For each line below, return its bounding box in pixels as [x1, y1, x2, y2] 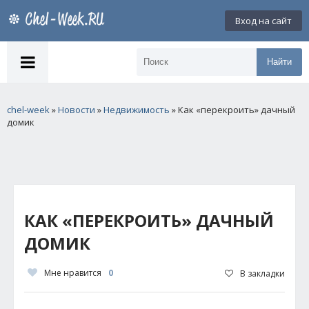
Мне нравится [44, 267, 101, 279]
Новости [58, 103, 95, 116]
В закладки [240, 267, 285, 279]
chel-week [7, 103, 50, 116]
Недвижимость [103, 103, 170, 116]
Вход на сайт [235, 14, 292, 27]
